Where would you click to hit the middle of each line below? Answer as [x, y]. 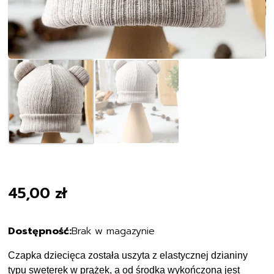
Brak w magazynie [113, 227]
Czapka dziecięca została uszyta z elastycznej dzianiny [128, 251]
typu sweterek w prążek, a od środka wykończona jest [124, 265]
